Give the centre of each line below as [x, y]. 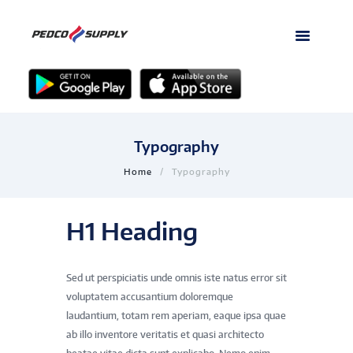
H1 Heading [132, 231]
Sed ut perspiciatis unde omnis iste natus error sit [176, 278]
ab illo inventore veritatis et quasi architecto [165, 334]
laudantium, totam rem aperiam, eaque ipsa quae [176, 316]
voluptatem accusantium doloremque [150, 297]
